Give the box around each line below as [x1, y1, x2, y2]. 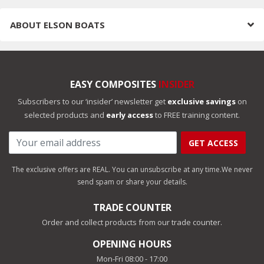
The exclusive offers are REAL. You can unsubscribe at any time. [11, 164, 222, 175]
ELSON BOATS [44, 19, 105, 31]
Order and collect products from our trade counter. [42, 217, 222, 228]
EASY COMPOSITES [70, 78, 159, 91]
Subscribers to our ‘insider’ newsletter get [17, 96, 167, 107]
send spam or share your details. [77, 177, 187, 187]
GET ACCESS [189, 137, 238, 148]
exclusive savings [167, 96, 236, 107]
